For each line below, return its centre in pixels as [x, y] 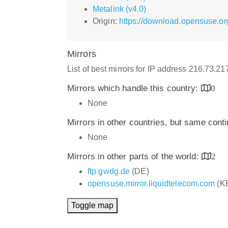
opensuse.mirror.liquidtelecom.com [151, 183]
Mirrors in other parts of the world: [134, 156]
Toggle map [92, 205]
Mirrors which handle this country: [134, 88]
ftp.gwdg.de [109, 171]
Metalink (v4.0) [120, 9]
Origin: [106, 21]
